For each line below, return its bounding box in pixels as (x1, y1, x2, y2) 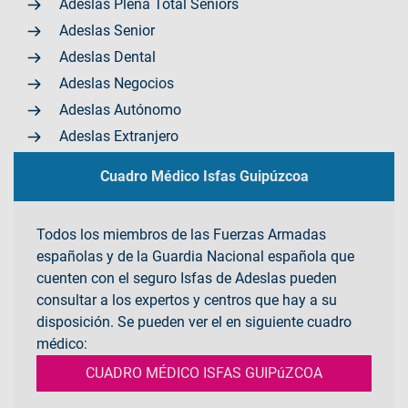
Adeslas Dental (59, 47, 156, 66)
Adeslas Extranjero (59, 127, 178, 145)
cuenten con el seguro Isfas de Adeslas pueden (36, 269, 337, 287)
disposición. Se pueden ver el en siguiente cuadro (36, 312, 352, 331)
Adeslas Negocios (59, 74, 174, 92)
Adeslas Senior (59, 21, 155, 39)
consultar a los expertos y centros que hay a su (36, 291, 337, 309)
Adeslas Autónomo (59, 100, 181, 118)
